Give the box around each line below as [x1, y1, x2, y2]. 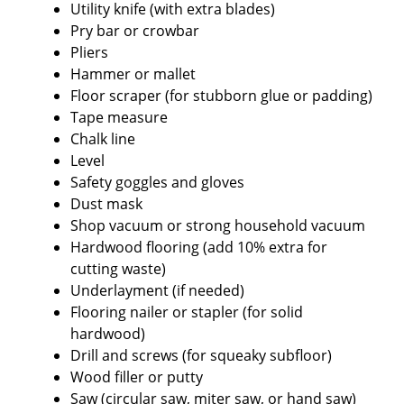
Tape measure [70, 106, 168, 127]
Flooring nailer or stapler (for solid [70, 301, 303, 322]
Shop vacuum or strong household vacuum [70, 215, 365, 235]
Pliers [70, 41, 108, 62]
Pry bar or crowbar [70, 20, 199, 41]
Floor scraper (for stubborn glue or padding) [70, 85, 372, 106]
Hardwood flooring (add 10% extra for [70, 236, 327, 257]
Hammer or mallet [70, 63, 196, 84]
